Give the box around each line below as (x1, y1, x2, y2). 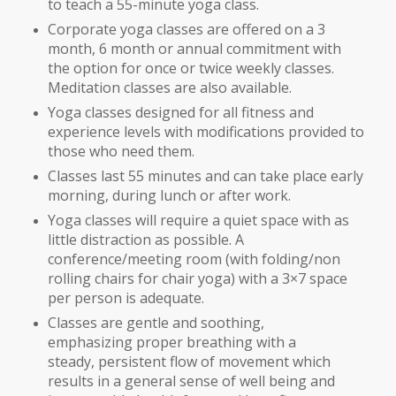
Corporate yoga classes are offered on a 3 (47, 19, 325, 40)
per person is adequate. (47, 288, 204, 308)
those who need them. (47, 141, 194, 162)
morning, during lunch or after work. (47, 186, 291, 206)
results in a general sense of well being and (47, 371, 335, 392)
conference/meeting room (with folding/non (47, 249, 340, 270)
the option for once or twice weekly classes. (47, 58, 334, 79)
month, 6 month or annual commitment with (47, 39, 341, 59)
